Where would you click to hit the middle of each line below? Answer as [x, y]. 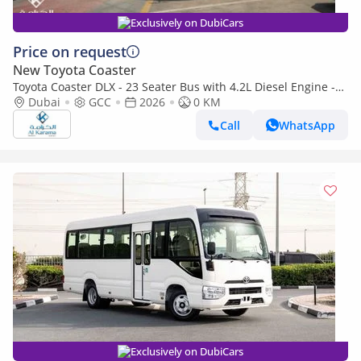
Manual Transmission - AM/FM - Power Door [131, 102]
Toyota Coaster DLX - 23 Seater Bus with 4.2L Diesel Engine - [174, 87]
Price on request [70, 52]
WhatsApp [307, 125]
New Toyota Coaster [75, 70]
